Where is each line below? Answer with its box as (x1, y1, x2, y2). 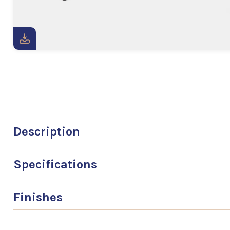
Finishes (13, 190, 63, 204)
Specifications (13, 157, 97, 171)
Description (13, 124, 80, 139)
